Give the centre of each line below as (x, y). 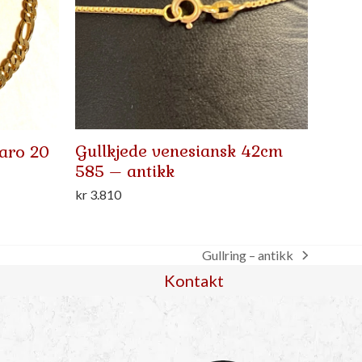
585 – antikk (125, 171)
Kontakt (194, 280)
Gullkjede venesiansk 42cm (179, 151)
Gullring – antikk (248, 255)
